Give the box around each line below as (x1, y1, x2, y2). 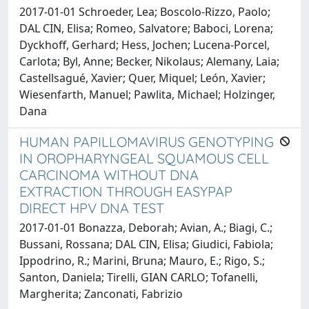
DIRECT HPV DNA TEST (19, 199, 164, 217)
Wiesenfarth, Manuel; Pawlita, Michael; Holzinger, (19, 86, 275, 102)
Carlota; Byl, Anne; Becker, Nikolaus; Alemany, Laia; (19, 53, 279, 69)
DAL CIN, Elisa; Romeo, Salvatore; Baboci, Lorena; (19, 20, 273, 36)
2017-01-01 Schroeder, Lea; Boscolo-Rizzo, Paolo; (19, 3, 270, 19)
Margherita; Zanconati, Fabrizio (19, 286, 183, 301)
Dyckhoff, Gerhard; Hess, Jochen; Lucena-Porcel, (19, 37, 270, 52)
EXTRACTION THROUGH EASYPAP (19, 182, 232, 200)
